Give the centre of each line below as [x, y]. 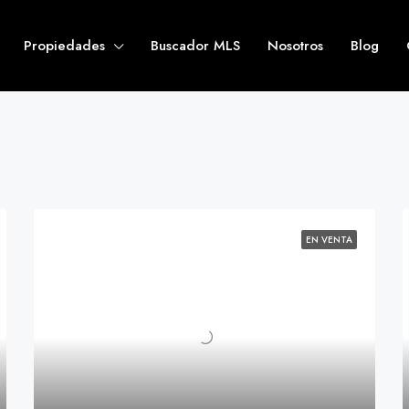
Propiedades [64, 46]
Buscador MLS [195, 46]
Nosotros [295, 46]
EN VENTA [329, 240]
